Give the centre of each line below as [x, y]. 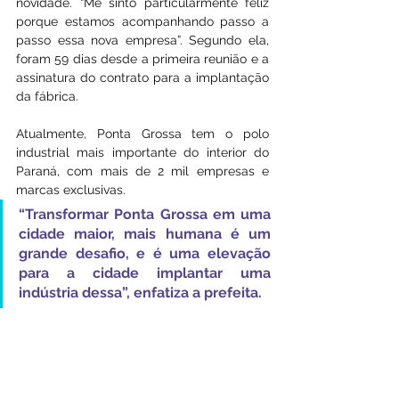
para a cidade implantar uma [145, 273]
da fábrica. [47, 96]
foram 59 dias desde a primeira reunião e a [142, 58]
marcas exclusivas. [73, 189]
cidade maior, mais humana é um [145, 233]
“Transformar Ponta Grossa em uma [145, 214]
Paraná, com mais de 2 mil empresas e [142, 171]
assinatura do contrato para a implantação [142, 77]
